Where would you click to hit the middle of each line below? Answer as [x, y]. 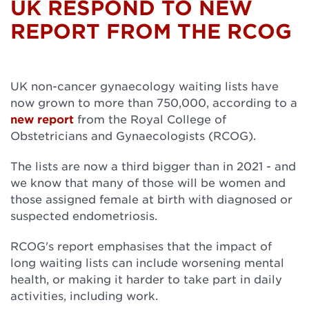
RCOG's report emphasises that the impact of [141, 246]
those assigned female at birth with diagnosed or [151, 199]
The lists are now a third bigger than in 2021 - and [153, 166]
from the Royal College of [152, 119]
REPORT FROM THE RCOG [151, 31]
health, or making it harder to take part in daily [146, 279]
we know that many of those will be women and [148, 182]
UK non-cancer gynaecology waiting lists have [144, 86]
